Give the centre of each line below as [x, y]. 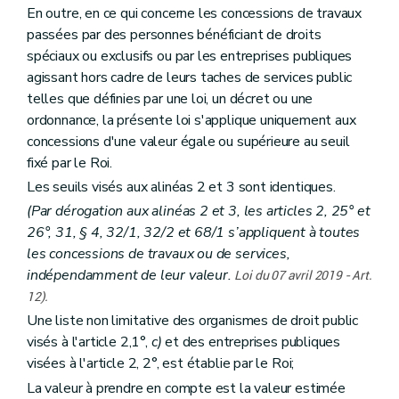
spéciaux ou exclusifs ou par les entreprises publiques [190, 56]
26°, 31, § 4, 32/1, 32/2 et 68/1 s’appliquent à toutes [194, 233]
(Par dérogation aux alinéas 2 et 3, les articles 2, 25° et [199, 212]
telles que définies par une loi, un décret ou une [170, 98]
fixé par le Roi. [70, 163]
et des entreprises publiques [251, 342]
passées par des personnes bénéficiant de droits [174, 34]
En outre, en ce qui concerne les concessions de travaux [195, 13]
